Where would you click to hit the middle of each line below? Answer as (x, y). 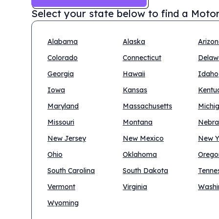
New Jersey (67, 138)
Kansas (135, 90)
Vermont (61, 187)
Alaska (134, 42)
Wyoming (63, 203)
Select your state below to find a (110, 13)
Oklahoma (140, 154)
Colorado (63, 58)
